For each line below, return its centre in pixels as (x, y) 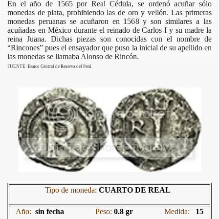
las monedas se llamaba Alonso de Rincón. (73, 56)
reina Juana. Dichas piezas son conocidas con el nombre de (109, 39)
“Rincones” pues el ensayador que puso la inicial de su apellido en (109, 47)
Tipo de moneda (70, 190)
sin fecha (50, 211)
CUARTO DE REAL (134, 190)
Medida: (177, 211)
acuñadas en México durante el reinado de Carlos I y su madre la (109, 30)
